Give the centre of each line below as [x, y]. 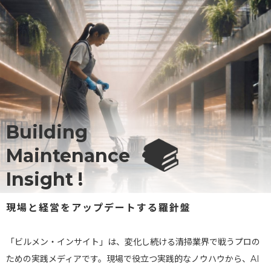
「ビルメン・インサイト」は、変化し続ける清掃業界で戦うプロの [133, 242]
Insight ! [44, 179]
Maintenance [68, 155]
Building [47, 132]
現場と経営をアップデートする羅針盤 [99, 207]
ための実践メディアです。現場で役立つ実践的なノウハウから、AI [133, 259]
